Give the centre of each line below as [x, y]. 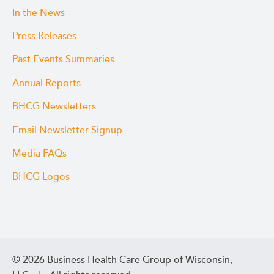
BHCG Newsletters [54, 107]
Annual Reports [46, 83]
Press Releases [44, 36]
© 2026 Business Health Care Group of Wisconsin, [122, 260]
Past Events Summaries [63, 60]
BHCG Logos [41, 177]
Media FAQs [39, 153]
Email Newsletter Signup [67, 130]
